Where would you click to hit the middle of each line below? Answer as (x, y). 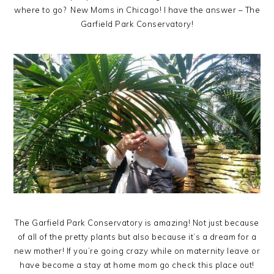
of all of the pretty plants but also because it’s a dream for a (137, 236)
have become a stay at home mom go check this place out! (137, 265)
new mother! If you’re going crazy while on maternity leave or (137, 250)
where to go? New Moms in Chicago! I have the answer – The (137, 10)
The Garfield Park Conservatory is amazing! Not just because (137, 222)
